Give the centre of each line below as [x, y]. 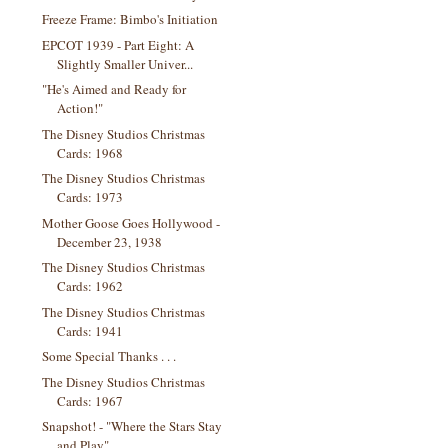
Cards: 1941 [90, 330]
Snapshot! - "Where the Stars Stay [132, 426]
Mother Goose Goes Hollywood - [131, 222]
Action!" [80, 108]
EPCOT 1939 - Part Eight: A [118, 44]
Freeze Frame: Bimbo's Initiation [130, 19]
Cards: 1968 [90, 152]
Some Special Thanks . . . [109, 356]
